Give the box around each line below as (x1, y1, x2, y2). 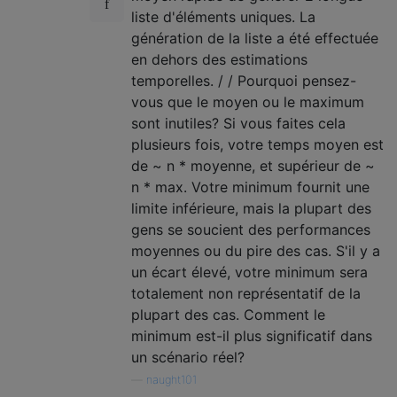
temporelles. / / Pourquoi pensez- (131, 72, 356, 90)
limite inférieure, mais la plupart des (131, 199, 371, 217)
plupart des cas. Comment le (131, 306, 325, 323)
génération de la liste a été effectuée (131, 29, 378, 47)
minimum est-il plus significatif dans (131, 327, 372, 345)
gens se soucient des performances (131, 221, 370, 238)
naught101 (146, 373, 197, 386)
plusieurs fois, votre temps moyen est (131, 136, 384, 153)
